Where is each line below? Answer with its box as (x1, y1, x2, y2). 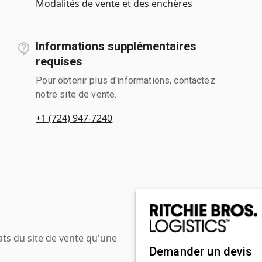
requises (36, 54, 83, 68)
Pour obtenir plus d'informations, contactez (36, 74, 215, 86)
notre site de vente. (36, 88, 117, 100)
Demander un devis (150, 244, 253, 258)
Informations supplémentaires (36, 39, 197, 53)
